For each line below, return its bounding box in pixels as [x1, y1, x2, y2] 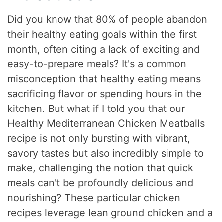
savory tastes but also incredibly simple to [7, 147, 204, 159]
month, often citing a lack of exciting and [7, 43, 200, 55]
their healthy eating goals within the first [7, 28, 197, 40]
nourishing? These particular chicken [7, 191, 181, 204]
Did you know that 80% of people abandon [7, 13, 208, 25]
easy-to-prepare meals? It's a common [7, 57, 187, 70]
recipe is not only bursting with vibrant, [7, 132, 191, 144]
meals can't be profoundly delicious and [7, 176, 194, 189]
